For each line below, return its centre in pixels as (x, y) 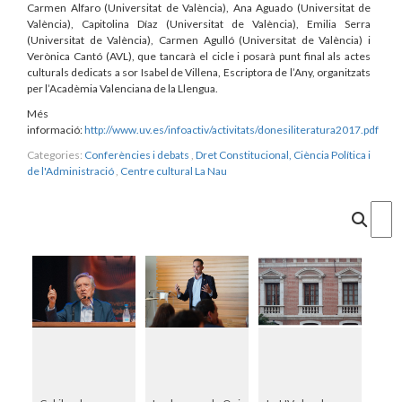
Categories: (55, 154)
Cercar (384, 213)
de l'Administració (70, 170)
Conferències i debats (137, 154)
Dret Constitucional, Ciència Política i (283, 154)
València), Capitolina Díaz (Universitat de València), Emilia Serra (199, 23)
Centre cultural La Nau (174, 170)
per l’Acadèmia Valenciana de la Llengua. (122, 88)
